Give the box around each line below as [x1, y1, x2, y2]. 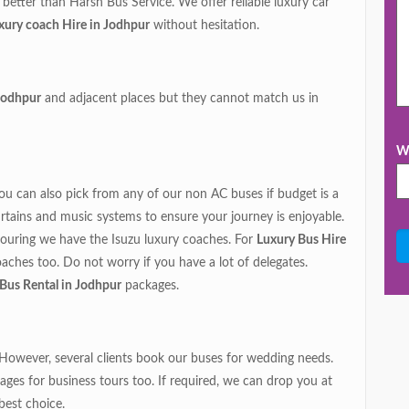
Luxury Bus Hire [257, 234, 347, 247]
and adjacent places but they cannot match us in [41, 92, 320, 106]
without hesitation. [150, 19, 260, 33]
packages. [121, 279, 180, 293]
